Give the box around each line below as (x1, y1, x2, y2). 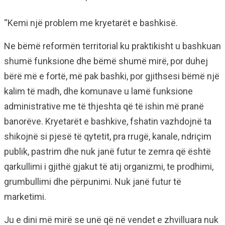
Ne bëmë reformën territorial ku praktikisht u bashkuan (4, 41, 221, 52)
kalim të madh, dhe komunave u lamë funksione (4, 86, 193, 97)
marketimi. (4, 191, 46, 202)
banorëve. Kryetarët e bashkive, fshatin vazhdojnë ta (4, 116, 211, 127)
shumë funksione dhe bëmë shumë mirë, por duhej (4, 56, 208, 67)
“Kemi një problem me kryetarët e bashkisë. (4, 18, 178, 29)
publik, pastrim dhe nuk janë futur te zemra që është (4, 146, 211, 157)
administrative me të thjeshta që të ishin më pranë (4, 101, 204, 112)
